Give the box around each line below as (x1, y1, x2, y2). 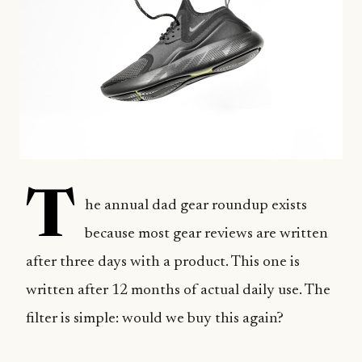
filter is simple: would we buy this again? (26, 311, 284, 326)
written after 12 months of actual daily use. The (26, 283, 330, 298)
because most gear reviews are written (85, 226, 328, 242)
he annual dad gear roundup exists (85, 198, 307, 213)
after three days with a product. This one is (26, 255, 300, 270)
